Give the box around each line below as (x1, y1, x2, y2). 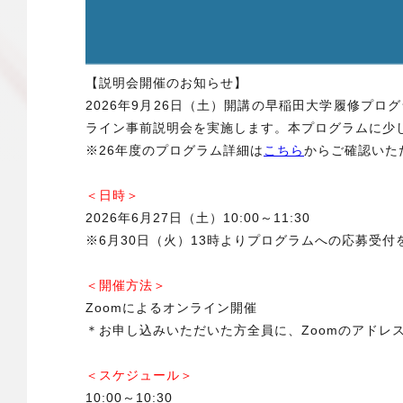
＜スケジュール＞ (85, 368, 193, 383)
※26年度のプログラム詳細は (85, 143, 264, 158)
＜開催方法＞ (85, 278, 166, 293)
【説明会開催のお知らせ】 (85, 76, 247, 91)
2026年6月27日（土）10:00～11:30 (85, 210, 310, 226)
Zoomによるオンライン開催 (85, 300, 271, 316)
